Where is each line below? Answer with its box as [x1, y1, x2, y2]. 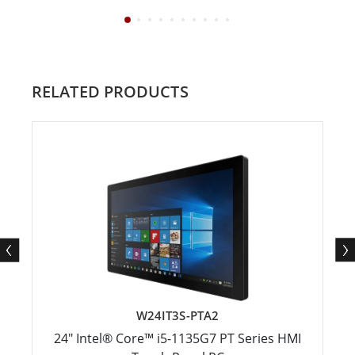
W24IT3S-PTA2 [136, 307, 219, 323]
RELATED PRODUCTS [32, 80, 189, 102]
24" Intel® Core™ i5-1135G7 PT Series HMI [54, 329, 301, 347]
